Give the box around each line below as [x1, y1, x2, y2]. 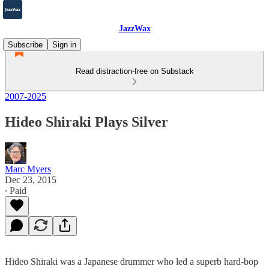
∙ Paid [5, 185, 26, 196]
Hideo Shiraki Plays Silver [5, 113, 168, 130]
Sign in [52, 40, 76, 49]
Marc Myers [5, 163, 51, 174]
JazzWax [118, 24, 151, 33]
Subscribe [8, 40, 43, 49]
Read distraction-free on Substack [75, 67, 194, 76]
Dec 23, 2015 [5, 174, 56, 185]
